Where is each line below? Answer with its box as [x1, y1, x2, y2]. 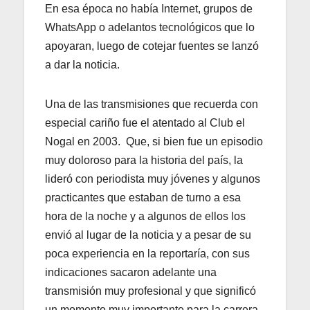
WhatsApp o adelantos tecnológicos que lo [45, 21, 255, 33]
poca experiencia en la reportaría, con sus [45, 247, 250, 259]
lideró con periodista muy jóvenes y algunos [45, 172, 260, 185]
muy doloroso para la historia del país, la [45, 154, 243, 166]
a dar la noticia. [45, 58, 120, 71]
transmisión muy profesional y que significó [45, 284, 256, 297]
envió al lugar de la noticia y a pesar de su [45, 228, 251, 241]
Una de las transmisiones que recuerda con [45, 98, 258, 110]
